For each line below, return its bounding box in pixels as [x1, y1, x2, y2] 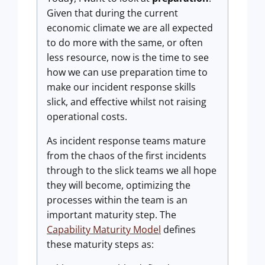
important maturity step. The [47, 208, 176, 221]
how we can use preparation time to [47, 66, 208, 79]
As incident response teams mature [47, 134, 206, 147]
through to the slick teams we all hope [47, 164, 216, 177]
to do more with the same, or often [47, 36, 203, 49]
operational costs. [47, 110, 127, 123]
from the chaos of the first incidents [47, 149, 206, 162]
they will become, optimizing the [47, 179, 190, 192]
